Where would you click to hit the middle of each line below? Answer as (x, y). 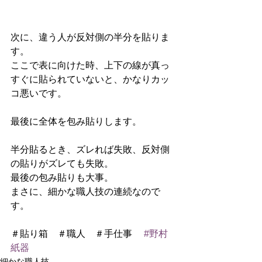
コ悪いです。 (39, 94)
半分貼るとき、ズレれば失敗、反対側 (90, 150)
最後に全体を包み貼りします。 (77, 122)
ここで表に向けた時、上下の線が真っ (90, 65)
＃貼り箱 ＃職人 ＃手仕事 (77, 234)
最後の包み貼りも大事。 (63, 178)
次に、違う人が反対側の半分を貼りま (90, 37)
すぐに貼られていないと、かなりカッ (90, 80)
